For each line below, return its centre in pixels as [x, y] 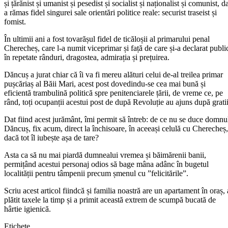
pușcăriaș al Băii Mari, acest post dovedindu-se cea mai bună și [105, 83]
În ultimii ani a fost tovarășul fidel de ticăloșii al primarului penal [107, 39]
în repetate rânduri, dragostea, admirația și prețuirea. [87, 57]
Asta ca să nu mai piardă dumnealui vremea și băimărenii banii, [105, 155]
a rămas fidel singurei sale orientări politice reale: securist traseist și [110, 12]
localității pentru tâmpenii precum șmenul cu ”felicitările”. [96, 173]
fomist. [15, 21]
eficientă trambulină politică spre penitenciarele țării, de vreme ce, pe [113, 93]
